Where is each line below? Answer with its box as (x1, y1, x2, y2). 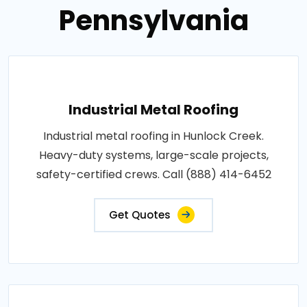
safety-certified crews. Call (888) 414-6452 (36, 166, 271, 182)
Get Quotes (109, 207, 171, 222)
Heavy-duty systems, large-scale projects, (38, 147, 269, 163)
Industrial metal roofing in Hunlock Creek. (43, 127, 264, 144)
